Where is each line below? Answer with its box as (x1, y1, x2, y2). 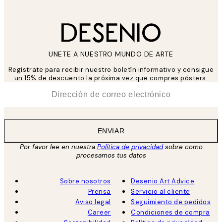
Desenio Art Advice (131, 177, 195, 186)
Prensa (88, 187, 111, 196)
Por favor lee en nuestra (19, 143, 97, 152)
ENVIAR (97, 127, 125, 135)
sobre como (163, 143, 203, 152)
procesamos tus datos (76, 151, 146, 160)
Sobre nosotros (59, 177, 111, 186)
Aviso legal (75, 198, 111, 207)
